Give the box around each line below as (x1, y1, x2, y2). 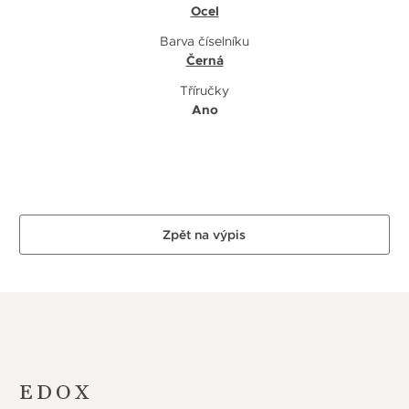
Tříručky (180, 81, 229, 99)
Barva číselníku (160, 32, 249, 49)
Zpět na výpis (162, 226, 246, 244)
